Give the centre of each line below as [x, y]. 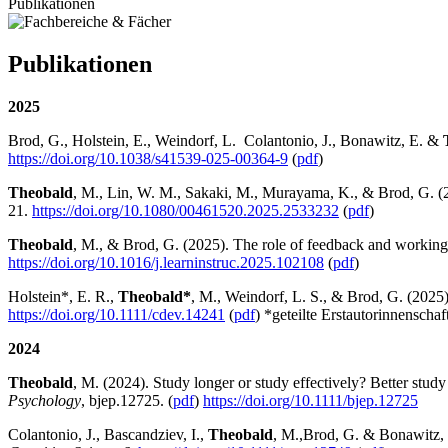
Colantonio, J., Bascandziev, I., [108, 434]
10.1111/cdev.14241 [162, 314]
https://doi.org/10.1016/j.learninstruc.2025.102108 [166, 262]
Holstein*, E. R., [63, 296]
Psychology [44, 400]
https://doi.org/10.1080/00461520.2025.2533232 [185, 210]
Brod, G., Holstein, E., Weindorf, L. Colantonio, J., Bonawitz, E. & [225, 140]
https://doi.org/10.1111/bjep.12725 [310, 400]
